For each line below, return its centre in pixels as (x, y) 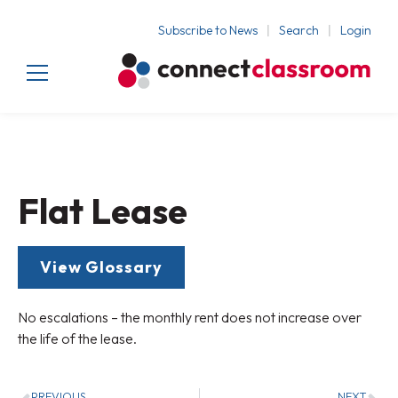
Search (299, 30)
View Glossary (101, 267)
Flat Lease (103, 210)
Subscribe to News (208, 30)
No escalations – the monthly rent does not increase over (190, 317)
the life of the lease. (77, 338)
